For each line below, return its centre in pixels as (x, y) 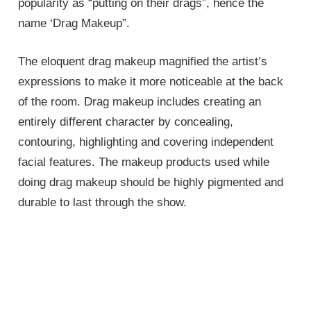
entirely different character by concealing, (126, 121)
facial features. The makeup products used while (144, 162)
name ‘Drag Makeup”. (74, 24)
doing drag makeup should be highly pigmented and (151, 182)
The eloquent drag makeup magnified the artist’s (143, 61)
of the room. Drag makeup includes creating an (140, 101)
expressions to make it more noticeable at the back (151, 81)
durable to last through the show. (103, 202)
